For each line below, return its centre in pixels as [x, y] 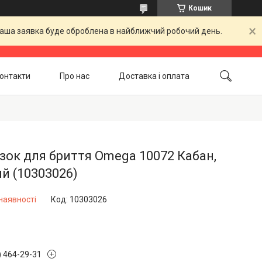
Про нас [75, 75]
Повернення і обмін [66, 102]
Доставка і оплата [154, 75]
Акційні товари [161, 102]
